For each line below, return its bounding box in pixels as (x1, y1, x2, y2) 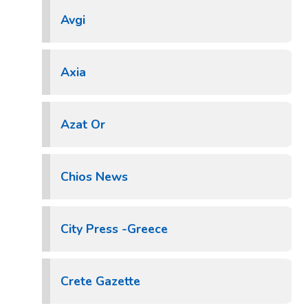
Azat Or (60, 116, 105, 133)
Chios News (60, 168, 128, 185)
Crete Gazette (60, 273, 140, 289)
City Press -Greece (60, 221, 168, 237)
